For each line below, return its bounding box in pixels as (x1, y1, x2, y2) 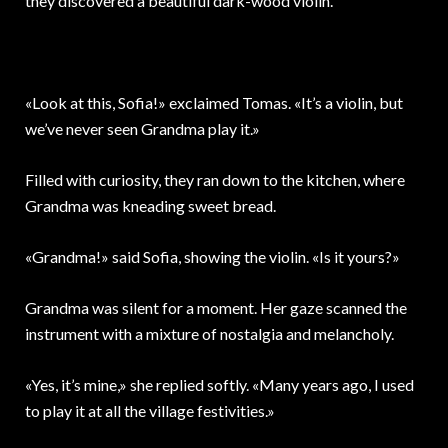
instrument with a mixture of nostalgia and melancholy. (25, 324, 394, 344)
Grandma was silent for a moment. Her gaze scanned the (25, 298, 407, 318)
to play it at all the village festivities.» (25, 401, 275, 421)
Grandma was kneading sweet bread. (25, 196, 276, 216)
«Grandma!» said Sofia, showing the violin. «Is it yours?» (25, 247, 400, 267)
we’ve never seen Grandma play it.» (25, 119, 260, 139)
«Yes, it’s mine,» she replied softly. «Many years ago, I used (25, 375, 414, 395)
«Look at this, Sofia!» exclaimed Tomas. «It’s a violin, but (25, 93, 403, 113)
